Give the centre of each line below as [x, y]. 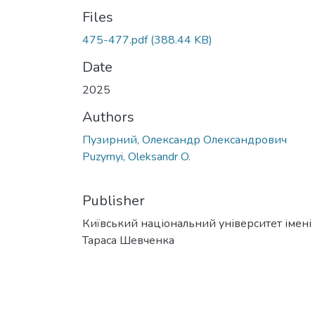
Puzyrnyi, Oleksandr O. [136, 157]
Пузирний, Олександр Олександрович [185, 140]
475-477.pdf [115, 40]
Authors [108, 117]
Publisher [114, 201]
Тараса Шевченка [128, 241]
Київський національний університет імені [197, 224]
